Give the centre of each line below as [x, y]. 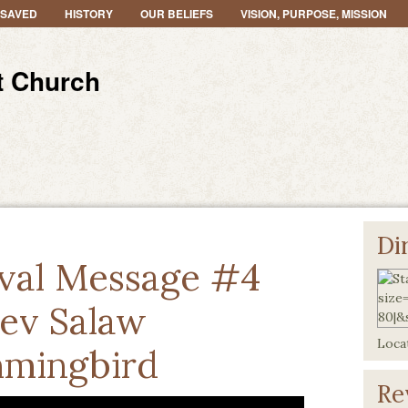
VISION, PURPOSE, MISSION [314, 14]
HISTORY [89, 14]
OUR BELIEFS [177, 14]
